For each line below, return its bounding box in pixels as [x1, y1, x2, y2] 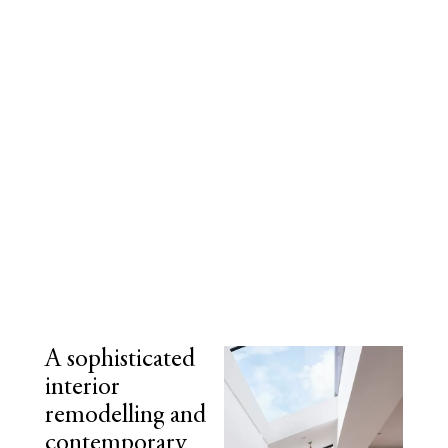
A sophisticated [44, 347, 195, 374]
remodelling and [44, 403, 206, 430]
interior [44, 375, 120, 402]
